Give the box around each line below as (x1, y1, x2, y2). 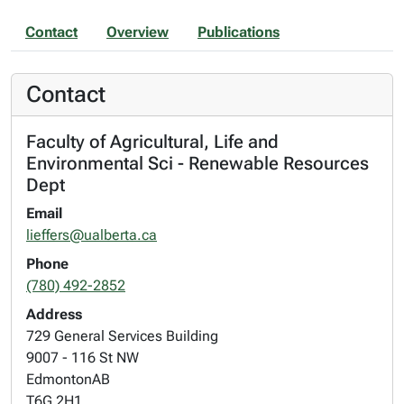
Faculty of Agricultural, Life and (26, 131, 279, 152)
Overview (106, 23, 169, 41)
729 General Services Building (26, 327, 218, 344)
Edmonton (26, 371, 92, 388)
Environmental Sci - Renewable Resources (26, 152, 369, 174)
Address (26, 306, 82, 323)
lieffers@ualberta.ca (26, 226, 157, 243)
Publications (197, 23, 280, 41)
